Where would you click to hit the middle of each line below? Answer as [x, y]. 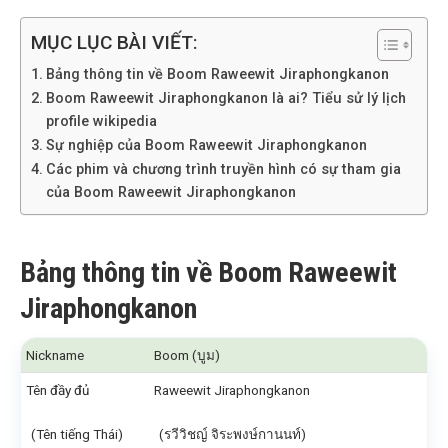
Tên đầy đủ [59, 390]
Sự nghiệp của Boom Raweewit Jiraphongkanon [206, 145]
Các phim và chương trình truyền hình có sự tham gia [223, 169]
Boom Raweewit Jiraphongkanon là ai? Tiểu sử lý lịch [225, 98]
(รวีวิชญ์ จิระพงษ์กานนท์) [232, 434]
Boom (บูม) [187, 355]
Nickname [55, 355]
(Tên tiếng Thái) [77, 434]
